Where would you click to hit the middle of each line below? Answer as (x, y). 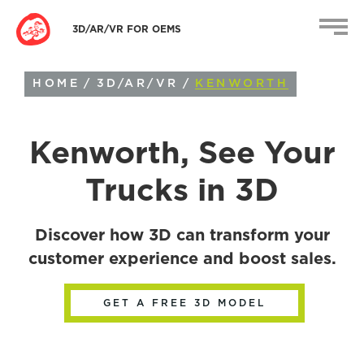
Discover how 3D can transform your (182, 236)
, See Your (258, 154)
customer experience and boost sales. (182, 259)
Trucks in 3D (182, 192)
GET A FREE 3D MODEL (184, 303)
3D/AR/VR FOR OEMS (126, 29)
